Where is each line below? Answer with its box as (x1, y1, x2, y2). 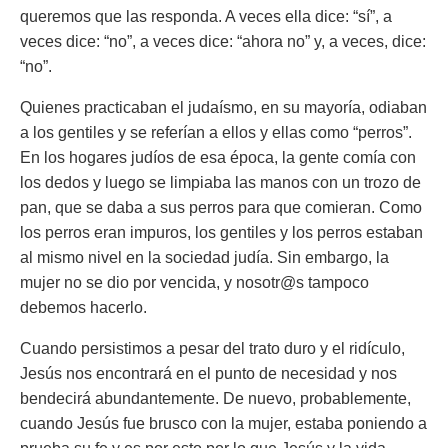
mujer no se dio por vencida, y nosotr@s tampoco (20, 274, 369, 291)
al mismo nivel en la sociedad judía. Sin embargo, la (20, 249, 389, 266)
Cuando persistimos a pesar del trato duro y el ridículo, (20, 340, 405, 357)
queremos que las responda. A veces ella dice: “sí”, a (20, 8, 392, 25)
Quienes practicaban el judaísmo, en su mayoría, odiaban (20, 99, 427, 116)
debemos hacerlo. (20, 299, 147, 316)
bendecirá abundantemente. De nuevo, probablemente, (20, 390, 411, 407)
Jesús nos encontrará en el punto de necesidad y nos (20, 365, 397, 382)
